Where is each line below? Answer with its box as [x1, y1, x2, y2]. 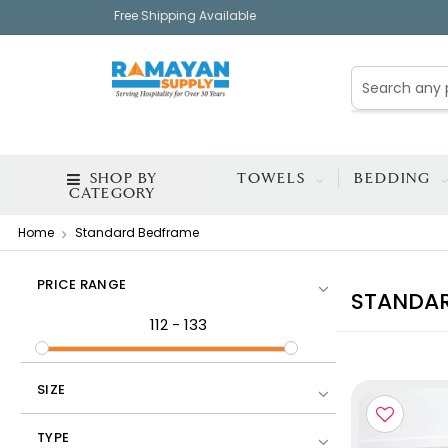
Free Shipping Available [114, 7, 256, 24]
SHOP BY [84, 171, 158, 186]
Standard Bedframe [75, 223, 199, 241]
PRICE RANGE [37, 274, 127, 294]
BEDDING [354, 171, 437, 186]
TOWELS [237, 171, 312, 186]
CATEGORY [68, 185, 156, 201]
